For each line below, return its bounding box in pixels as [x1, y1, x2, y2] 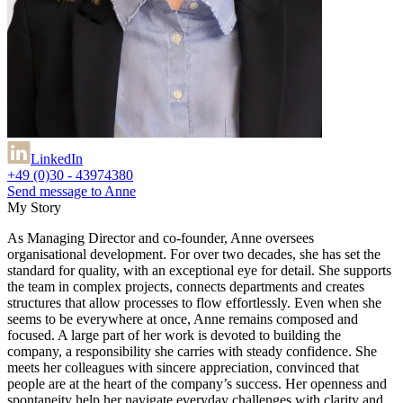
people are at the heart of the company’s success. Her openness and [7, 375, 387, 391]
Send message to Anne [7, 183, 136, 199]
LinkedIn [31, 150, 83, 166]
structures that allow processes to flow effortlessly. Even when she [7, 294, 381, 310]
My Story [7, 199, 61, 215]
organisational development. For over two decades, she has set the [7, 246, 381, 262]
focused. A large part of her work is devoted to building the [7, 327, 341, 343]
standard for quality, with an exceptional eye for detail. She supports [7, 262, 391, 278]
